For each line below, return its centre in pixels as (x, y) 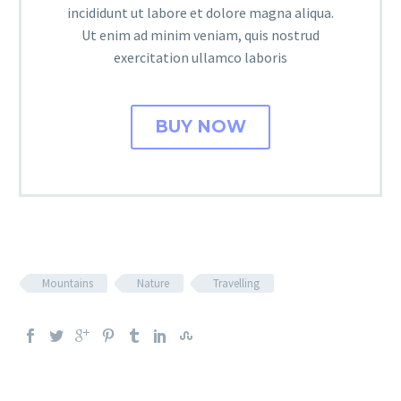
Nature (153, 283)
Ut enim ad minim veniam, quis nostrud (200, 34)
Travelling (236, 283)
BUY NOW (200, 126)
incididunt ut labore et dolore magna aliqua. (200, 12)
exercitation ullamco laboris (200, 57)
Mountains (68, 283)
